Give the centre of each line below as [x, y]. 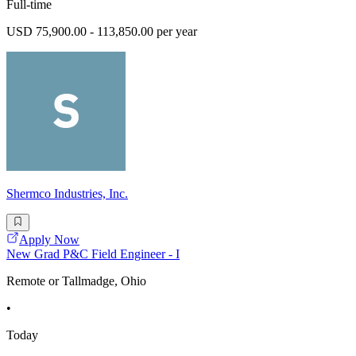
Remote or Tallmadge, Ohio [76, 281]
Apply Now [49, 240]
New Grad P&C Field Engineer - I [93, 254]
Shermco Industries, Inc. [67, 193]
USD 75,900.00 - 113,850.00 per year [102, 31]
